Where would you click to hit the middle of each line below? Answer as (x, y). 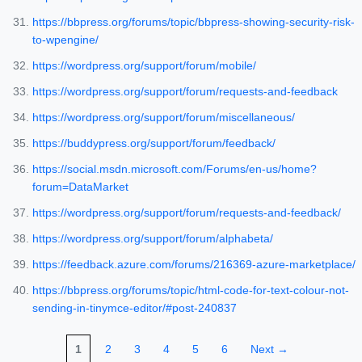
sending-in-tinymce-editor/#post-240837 (135, 308)
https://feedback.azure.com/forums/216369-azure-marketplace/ (194, 265)
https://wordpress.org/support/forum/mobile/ (144, 66)
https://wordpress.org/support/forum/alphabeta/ (153, 239)
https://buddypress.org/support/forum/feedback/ (154, 143)
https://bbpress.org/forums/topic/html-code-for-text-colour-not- (191, 290)
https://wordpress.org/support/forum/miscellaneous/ (164, 118)
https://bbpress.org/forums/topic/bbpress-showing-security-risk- (194, 22)
